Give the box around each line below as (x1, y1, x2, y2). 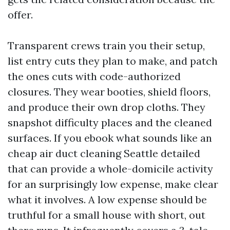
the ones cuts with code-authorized (8, 70, 181, 83)
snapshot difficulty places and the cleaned (8, 116, 212, 129)
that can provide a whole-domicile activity (8, 162, 213, 175)
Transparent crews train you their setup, (8, 39, 205, 52)
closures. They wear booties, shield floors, (8, 85, 210, 98)
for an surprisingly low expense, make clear (8, 178, 218, 190)
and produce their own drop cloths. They (8, 101, 205, 113)
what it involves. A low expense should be (8, 193, 207, 206)
